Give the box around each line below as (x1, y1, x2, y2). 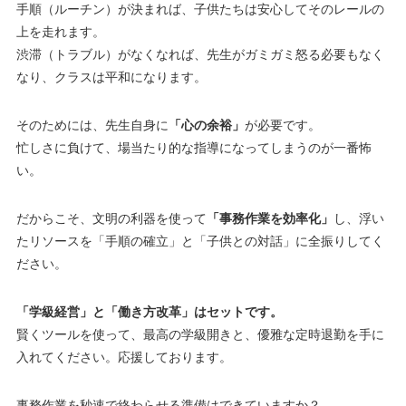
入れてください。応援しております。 (15, 350, 232, 365)
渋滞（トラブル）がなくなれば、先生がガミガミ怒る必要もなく (15, 47, 384, 63)
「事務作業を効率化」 (206, 211, 333, 227)
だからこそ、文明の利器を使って (15, 211, 207, 227)
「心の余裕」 (168, 118, 245, 133)
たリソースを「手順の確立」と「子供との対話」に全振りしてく (15, 234, 384, 249)
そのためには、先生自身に (15, 118, 169, 133)
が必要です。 (244, 118, 321, 133)
